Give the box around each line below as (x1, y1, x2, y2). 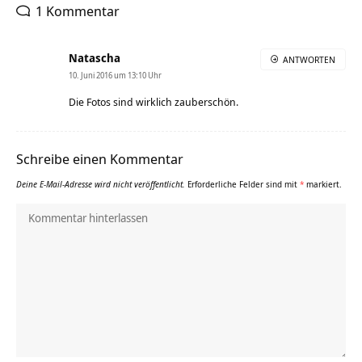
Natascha (69, 49, 120, 65)
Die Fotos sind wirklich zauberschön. (69, 94, 238, 109)
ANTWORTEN (283, 53, 335, 65)
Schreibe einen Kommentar (16, 149, 183, 168)
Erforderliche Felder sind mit (187, 178, 300, 190)
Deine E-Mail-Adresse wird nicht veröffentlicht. (16, 178, 185, 190)
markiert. (304, 178, 342, 190)
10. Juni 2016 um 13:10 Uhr (69, 69, 162, 81)
